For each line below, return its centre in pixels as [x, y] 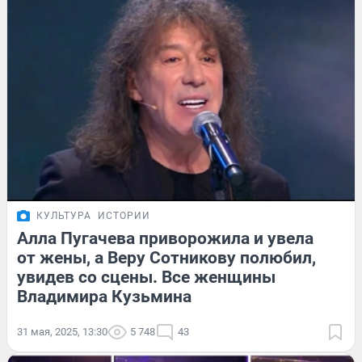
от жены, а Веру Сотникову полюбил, [166, 258]
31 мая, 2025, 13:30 [62, 332]
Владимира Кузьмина [104, 297]
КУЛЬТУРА [64, 216]
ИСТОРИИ [124, 216]
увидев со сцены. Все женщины [146, 278]
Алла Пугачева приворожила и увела [165, 239]
